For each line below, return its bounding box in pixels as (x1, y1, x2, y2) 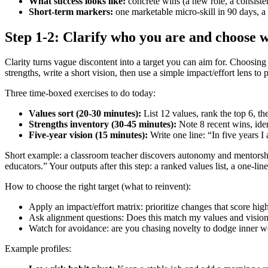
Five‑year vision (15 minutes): (29, 130, 148, 141)
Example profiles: (5, 243, 71, 254)
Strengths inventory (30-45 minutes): (29, 119, 176, 130)
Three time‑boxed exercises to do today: (5, 88, 156, 99)
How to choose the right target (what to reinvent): (5, 181, 191, 192)
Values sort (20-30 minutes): (29, 108, 141, 119)
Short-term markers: (29, 6, 113, 17)
